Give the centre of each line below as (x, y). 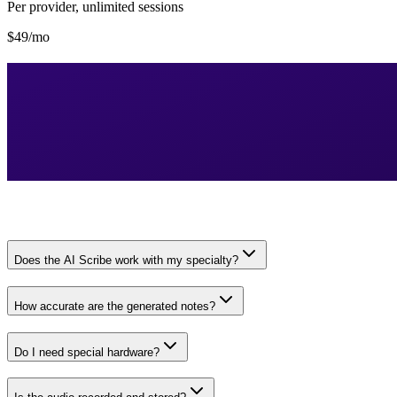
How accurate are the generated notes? (115, 306)
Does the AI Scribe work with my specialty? (126, 261)
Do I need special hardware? (87, 352)
